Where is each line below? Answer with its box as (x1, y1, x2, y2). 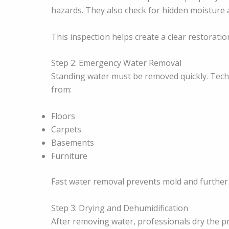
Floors (51, 110, 75, 122)
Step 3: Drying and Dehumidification (51, 202, 188, 214)
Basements (51, 137, 94, 149)
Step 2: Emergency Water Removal (51, 57, 181, 69)
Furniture (51, 150, 87, 162)
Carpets (51, 124, 81, 135)
